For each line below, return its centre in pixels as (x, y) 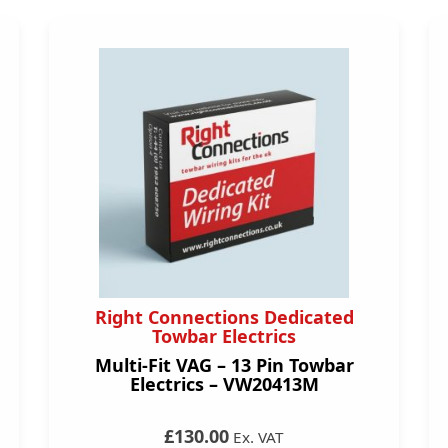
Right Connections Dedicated (224, 317)
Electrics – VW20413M (224, 384)
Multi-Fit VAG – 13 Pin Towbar (224, 365)
